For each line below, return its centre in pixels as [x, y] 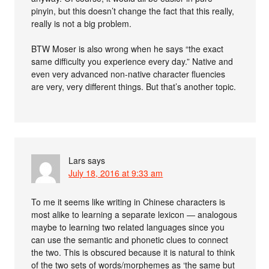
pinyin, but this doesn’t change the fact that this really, [133, 11]
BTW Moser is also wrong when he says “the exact [128, 49]
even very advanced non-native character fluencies [128, 74]
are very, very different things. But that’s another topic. [134, 86]
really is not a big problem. [82, 23]
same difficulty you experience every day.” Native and [132, 61]
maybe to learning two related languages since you [128, 227]
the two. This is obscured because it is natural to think [133, 252]
